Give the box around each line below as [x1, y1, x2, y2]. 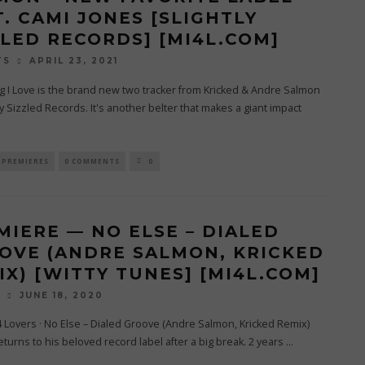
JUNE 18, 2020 [19, 290, 103, 301]
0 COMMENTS [64, 156, 120, 165]
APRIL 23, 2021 [29, 55, 118, 67]
